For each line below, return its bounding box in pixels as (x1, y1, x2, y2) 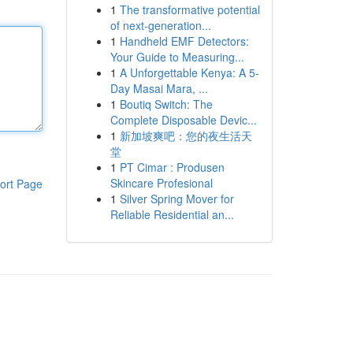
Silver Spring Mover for (119, 191, 234, 206)
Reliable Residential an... (110, 206, 234, 222)
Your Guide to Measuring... (110, 49, 244, 65)
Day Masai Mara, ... (110, 80, 208, 96)
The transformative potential (119, 2, 260, 17)
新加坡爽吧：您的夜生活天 (119, 128, 252, 143)
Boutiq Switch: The (119, 96, 213, 112)
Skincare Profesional (110, 175, 213, 191)
